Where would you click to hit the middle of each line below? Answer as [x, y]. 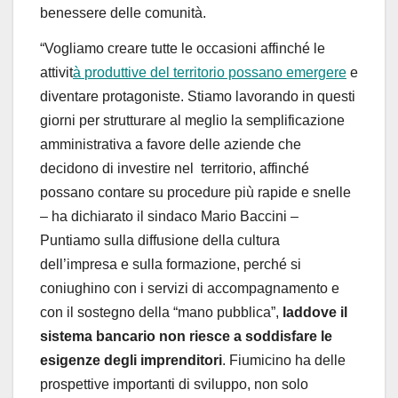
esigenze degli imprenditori [131, 360]
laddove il [315, 312]
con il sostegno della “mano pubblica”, [161, 312]
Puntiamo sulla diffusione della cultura [160, 240]
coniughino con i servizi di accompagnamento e [190, 288]
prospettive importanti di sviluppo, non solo [174, 384]
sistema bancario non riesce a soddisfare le [186, 336]
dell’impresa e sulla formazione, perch [159, 264]
